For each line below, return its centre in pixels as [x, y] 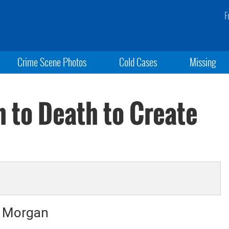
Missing [203, 62]
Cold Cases [138, 62]
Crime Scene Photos [52, 62]
